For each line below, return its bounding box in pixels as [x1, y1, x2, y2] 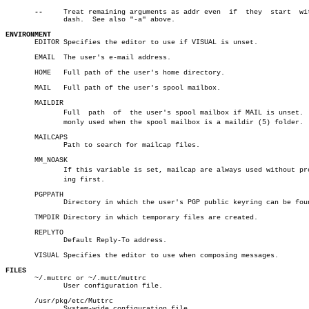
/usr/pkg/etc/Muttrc [6, 297, 113, 305]
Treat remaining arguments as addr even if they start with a [43, 8, 262, 16]
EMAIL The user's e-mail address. [6, 54, 171, 61]
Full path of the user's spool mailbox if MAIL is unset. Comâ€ [6, 109, 39, 117]
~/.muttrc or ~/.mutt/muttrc [6, 275, 146, 282]
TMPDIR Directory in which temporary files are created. [6, 214, 258, 221]
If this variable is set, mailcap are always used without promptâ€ [6, 166, 39, 174]
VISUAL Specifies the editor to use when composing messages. [6, 252, 279, 259]
